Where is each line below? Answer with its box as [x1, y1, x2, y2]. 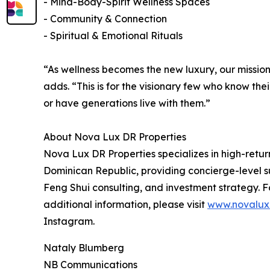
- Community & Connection [43, 12, 167, 25]
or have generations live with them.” [43, 96, 210, 109]
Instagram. [43, 215, 95, 227]
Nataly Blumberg [43, 241, 124, 254]
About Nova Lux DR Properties [43, 130, 186, 143]
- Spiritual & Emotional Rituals [43, 29, 183, 42]
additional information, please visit [43, 198, 207, 210]
